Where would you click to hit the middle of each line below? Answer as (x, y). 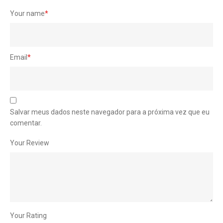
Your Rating (28, 216)
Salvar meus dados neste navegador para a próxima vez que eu (110, 112)
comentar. (26, 123)
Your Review (30, 143)
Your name (27, 14)
